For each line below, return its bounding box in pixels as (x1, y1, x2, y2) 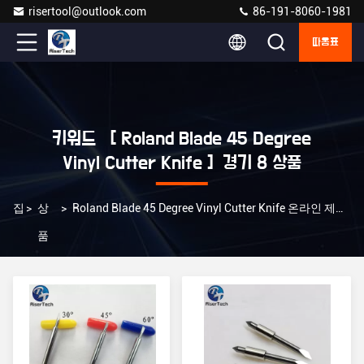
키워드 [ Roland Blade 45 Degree (52, 129, 312, 149)
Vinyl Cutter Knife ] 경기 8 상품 (62, 154, 301, 173)
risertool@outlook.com (28, 5, 146, 18)
